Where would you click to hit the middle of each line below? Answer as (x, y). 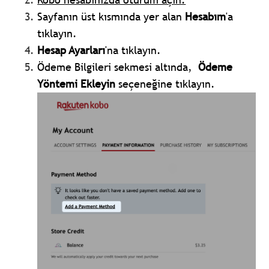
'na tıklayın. (133, 50)
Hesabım (206, 17)
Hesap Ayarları (71, 50)
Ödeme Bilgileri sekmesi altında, (118, 67)
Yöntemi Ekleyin (77, 84)
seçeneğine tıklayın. (165, 84)
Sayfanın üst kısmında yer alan (111, 17)
